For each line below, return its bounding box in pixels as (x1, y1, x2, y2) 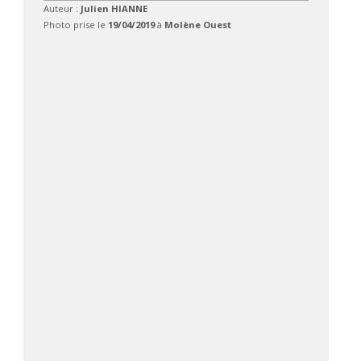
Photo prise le (43, 18, 108, 31)
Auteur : (43, 2, 81, 15)
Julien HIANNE (80, 2, 147, 15)
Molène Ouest (164, 18, 231, 31)
